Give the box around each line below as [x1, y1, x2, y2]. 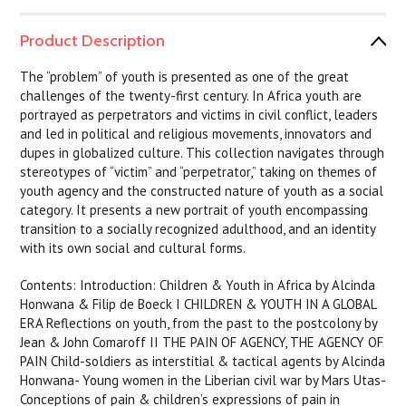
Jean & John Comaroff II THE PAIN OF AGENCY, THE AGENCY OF [20, 333, 384, 351]
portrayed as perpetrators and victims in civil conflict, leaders [20, 106, 379, 123]
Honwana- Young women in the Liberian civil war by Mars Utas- [20, 372, 386, 389]
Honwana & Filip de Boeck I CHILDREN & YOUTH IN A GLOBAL [20, 295, 377, 313]
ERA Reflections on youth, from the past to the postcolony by [20, 314, 378, 332]
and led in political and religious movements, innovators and [20, 125, 372, 142]
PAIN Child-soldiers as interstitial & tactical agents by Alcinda [20, 353, 386, 370]
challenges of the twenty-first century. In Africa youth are [20, 87, 362, 104]
